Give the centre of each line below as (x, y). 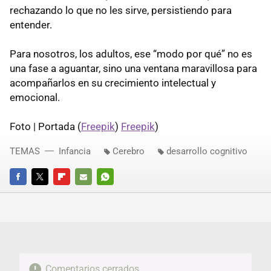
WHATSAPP (118, 194)
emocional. (36, 98)
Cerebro (129, 152)
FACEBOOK (29, 194)
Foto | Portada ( (45, 127)
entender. (32, 25)
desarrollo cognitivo (207, 152)
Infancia (75, 152)
